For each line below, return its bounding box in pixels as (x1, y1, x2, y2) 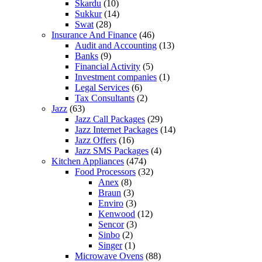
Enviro (98, 198, 123, 209)
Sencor (98, 219, 124, 230)
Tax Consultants (75, 93, 135, 104)
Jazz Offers (75, 135, 116, 146)
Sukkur (75, 9, 102, 19)
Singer (98, 240, 122, 251)
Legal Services (75, 82, 129, 93)
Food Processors (75, 167, 136, 177)
